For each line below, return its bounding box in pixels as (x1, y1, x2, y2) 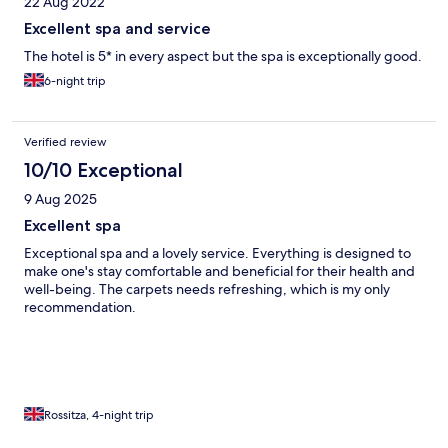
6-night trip (44, 73, 106, 90)
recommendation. (24, 298, 136, 317)
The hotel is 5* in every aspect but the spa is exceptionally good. (24, 47, 422, 66)
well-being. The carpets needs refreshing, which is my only (24, 280, 390, 299)
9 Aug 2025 (24, 190, 97, 209)
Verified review (24, 134, 107, 151)
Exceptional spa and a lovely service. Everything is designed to (24, 244, 411, 263)
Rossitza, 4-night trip (44, 407, 154, 424)
